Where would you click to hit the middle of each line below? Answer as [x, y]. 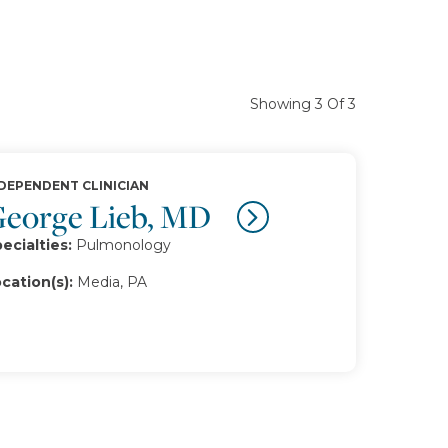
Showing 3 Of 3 [303, 104]
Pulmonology [123, 245]
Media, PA [111, 282]
